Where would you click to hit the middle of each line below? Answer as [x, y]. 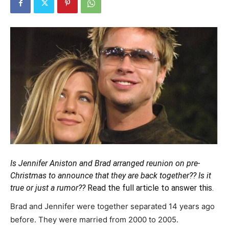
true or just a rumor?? [48, 188]
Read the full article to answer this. [150, 188]
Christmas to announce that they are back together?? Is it [111, 176]
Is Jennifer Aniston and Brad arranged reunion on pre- [105, 164]
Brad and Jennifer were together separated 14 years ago [112, 207]
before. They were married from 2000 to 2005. [94, 220]
